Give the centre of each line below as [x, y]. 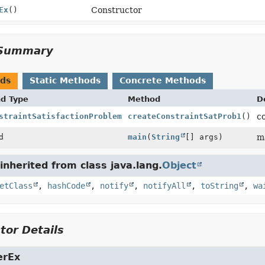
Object [179, 165]
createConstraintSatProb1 [184, 116]
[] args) [204, 137]
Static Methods [65, 80]
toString [219, 186]
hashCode [66, 186]
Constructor [117, 10]
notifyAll [164, 186]
